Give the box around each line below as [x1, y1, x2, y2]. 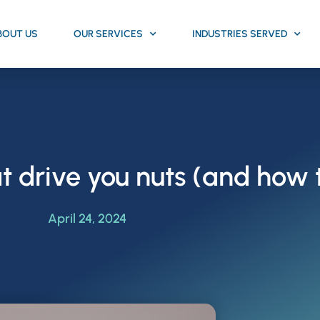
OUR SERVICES [74, 28, 144, 40]
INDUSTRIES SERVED [192, 28, 288, 40]
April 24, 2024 [48, 211, 126, 226]
